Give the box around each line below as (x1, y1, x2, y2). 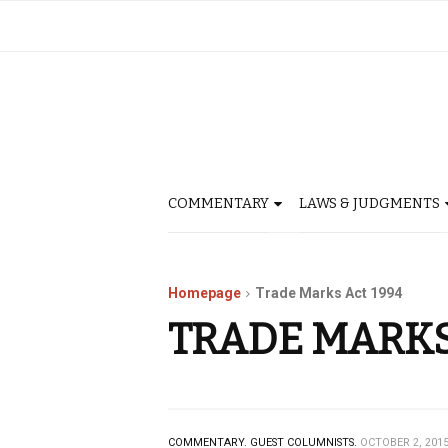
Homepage (168, 285, 241, 301)
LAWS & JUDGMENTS (299, 195, 440, 212)
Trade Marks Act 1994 (255, 285, 402, 301)
